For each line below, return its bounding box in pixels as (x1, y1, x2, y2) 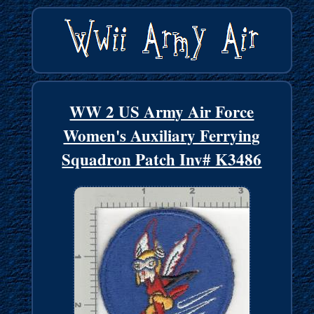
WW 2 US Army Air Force (69, 100, 254, 124)
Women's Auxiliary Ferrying (63, 123, 261, 148)
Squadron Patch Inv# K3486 (62, 147, 262, 172)
